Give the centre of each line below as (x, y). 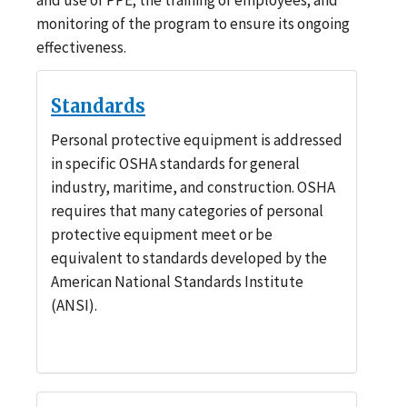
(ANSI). (74, 305)
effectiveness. (81, 47)
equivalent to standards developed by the (189, 258)
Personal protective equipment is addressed (197, 139)
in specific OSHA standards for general (175, 163)
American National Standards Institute (177, 281)
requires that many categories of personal (187, 210)
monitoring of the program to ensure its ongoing (193, 23)
